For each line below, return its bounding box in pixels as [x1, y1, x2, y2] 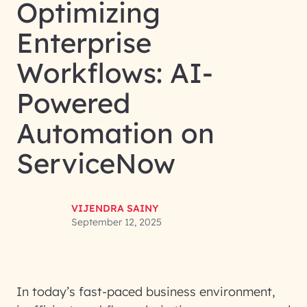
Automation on [16, 116, 214, 150]
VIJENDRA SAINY [71, 202, 158, 214]
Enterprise [16, 25, 151, 60]
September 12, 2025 [71, 216, 162, 228]
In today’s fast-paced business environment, [16, 284, 275, 299]
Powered [16, 86, 130, 120]
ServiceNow [16, 146, 175, 180]
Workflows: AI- [16, 56, 213, 90]
